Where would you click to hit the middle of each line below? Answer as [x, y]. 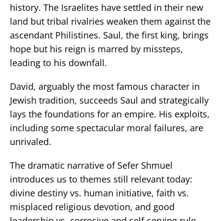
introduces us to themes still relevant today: [101, 179]
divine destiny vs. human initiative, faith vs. [99, 193]
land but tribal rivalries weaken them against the [110, 21]
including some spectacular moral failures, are [107, 128]
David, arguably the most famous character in [105, 86]
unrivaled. [31, 142]
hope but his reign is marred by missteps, [96, 49]
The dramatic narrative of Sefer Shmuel [91, 165]
